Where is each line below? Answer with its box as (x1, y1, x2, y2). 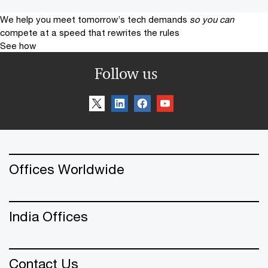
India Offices (9, 208, 88, 224)
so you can (190, 13, 234, 25)
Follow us (94, 63, 157, 83)
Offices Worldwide (9, 160, 124, 177)
